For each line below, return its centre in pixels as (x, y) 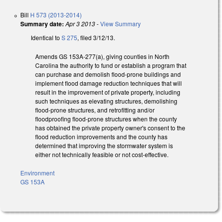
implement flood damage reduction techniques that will (109, 83)
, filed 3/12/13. (96, 37)
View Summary (120, 23)
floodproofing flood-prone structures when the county (106, 119)
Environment (37, 173)
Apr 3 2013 (80, 23)
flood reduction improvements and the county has (101, 137)
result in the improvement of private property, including (108, 92)
